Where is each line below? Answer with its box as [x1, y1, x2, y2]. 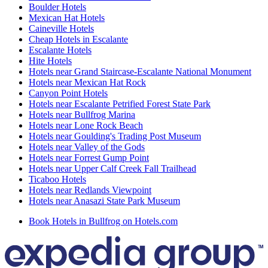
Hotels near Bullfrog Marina [29, 109, 135, 120]
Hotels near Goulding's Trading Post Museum [29, 130, 201, 141]
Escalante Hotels [29, 44, 92, 55]
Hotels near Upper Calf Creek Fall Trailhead [29, 163, 196, 173]
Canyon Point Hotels [29, 87, 108, 98]
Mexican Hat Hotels [29, 12, 105, 23]
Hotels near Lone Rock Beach [29, 120, 143, 130]
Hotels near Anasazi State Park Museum [29, 195, 180, 206]
